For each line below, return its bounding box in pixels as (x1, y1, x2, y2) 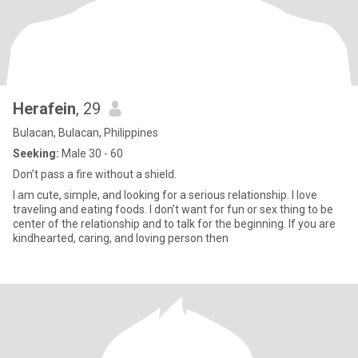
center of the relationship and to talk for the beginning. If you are (13, 217, 336, 230)
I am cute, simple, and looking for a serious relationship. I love (13, 189, 317, 201)
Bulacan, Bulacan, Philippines (13, 126, 158, 139)
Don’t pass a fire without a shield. (13, 168, 177, 181)
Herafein (13, 99, 76, 118)
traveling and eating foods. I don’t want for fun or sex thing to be (13, 203, 149, 216)
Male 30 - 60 (59, 147, 123, 160)
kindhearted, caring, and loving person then (13, 232, 229, 245)
